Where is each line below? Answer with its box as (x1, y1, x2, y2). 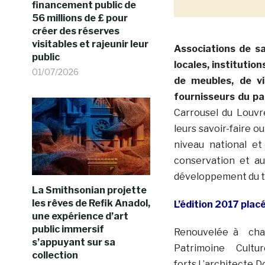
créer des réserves (31, 25, 119, 37)
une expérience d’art (31, 210, 128, 222)
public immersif (31, 223, 104, 235)
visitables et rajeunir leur (31, 38, 148, 50)
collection (31, 249, 78, 261)
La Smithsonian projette (31, 184, 147, 196)
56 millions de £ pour (31, 12, 128, 24)
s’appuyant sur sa (31, 236, 115, 248)
